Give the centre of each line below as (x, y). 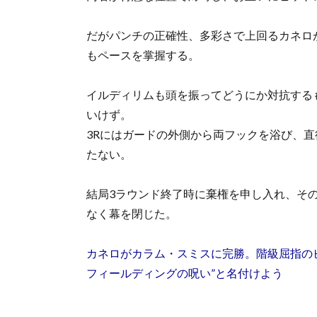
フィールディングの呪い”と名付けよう (185, 272)
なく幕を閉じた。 (132, 213)
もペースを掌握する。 (143, 54)
